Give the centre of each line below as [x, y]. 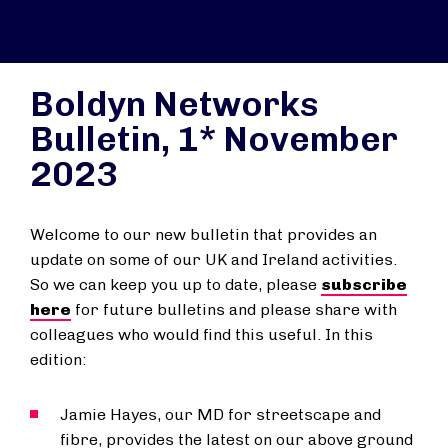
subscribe [364, 284]
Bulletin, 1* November [214, 139]
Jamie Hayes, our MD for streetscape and [220, 414]
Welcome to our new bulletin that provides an [203, 234]
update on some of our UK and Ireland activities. [213, 259]
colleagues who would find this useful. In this [201, 334]
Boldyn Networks [174, 104]
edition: [58, 359]
